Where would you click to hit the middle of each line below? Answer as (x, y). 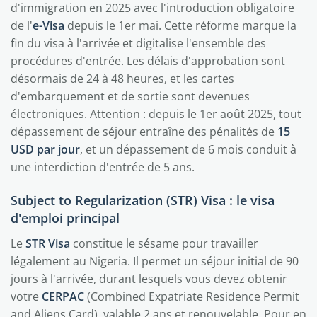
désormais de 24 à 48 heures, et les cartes (122, 79)
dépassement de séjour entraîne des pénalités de (144, 132)
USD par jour (45, 149)
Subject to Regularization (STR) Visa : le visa (143, 200)
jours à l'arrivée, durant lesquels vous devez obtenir (149, 279)
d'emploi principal (65, 218)
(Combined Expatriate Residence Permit (192, 296)
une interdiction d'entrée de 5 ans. (103, 167)
